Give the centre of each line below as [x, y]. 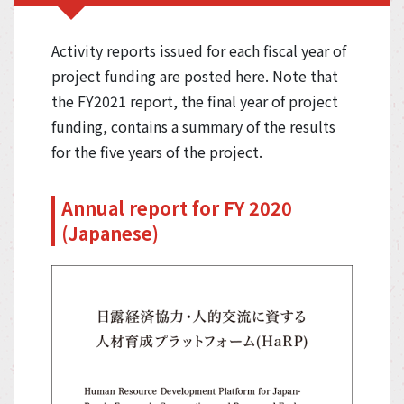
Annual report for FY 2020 [177, 207]
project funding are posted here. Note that [195, 75]
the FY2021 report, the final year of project [195, 101]
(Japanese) [110, 233]
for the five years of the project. [157, 151]
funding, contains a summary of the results [193, 126]
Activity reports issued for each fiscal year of [199, 50]
